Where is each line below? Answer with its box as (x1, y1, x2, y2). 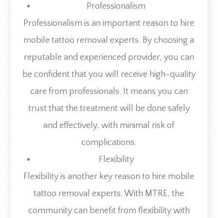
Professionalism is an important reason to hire (23, 18, 195, 28)
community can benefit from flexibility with (28, 205, 190, 216)
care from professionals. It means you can (30, 86, 188, 96)
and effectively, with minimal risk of (43, 120, 175, 130)
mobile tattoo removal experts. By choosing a (23, 35, 195, 45)
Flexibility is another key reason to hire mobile (23, 171, 195, 182)
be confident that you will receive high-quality (22, 69, 196, 79)
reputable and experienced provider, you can (23, 52, 194, 62)
